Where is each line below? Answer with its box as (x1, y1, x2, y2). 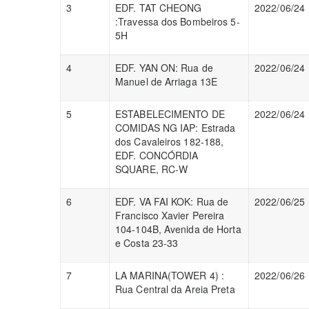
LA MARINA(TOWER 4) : (115, 268, 225, 282)
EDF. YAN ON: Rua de (115, 61, 213, 74)
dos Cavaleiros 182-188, (115, 134, 224, 148)
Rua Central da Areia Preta (115, 282, 235, 296)
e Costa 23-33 (115, 236, 179, 250)
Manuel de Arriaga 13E (115, 74, 218, 88)
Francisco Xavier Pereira (115, 208, 225, 222)
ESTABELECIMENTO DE (115, 107, 225, 121)
